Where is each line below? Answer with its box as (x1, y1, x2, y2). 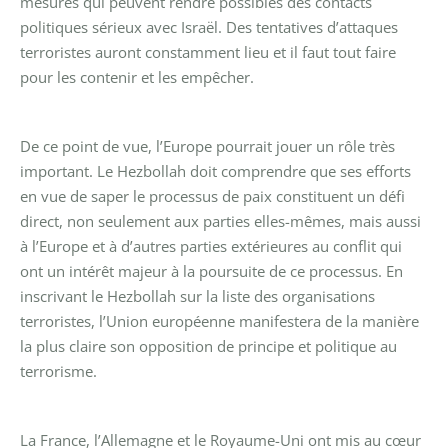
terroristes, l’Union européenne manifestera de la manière (20, 310, 419, 331)
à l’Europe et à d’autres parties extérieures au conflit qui (20, 235, 402, 256)
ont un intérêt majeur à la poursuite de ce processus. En (20, 260, 403, 281)
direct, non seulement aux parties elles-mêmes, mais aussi (20, 210, 421, 231)
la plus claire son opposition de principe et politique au (20, 335, 397, 356)
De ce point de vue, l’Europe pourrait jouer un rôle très (20, 135, 395, 156)
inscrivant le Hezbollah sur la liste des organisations (20, 285, 375, 306)
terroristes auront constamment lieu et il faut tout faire (20, 41, 396, 62)
